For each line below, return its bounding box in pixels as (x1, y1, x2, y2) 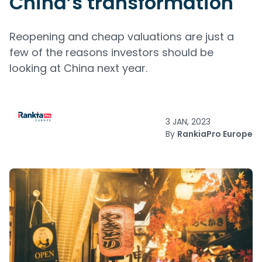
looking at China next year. (9, 61, 147, 75)
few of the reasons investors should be (9, 45, 213, 60)
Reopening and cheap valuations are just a (9, 29, 234, 44)
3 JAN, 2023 (166, 116, 211, 127)
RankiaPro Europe (177, 128, 253, 140)
